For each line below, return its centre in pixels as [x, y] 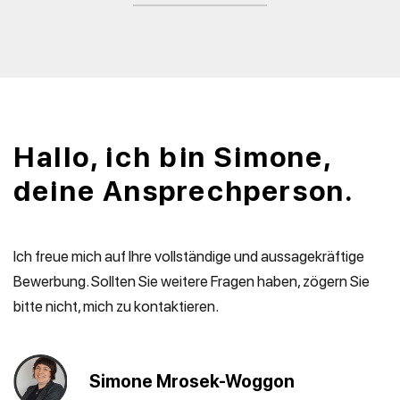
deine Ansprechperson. [184, 191]
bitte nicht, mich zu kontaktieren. [116, 306]
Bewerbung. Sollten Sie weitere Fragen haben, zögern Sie [192, 281]
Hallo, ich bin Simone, [173, 157]
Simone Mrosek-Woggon [192, 381]
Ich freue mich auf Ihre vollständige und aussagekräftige [189, 256]
